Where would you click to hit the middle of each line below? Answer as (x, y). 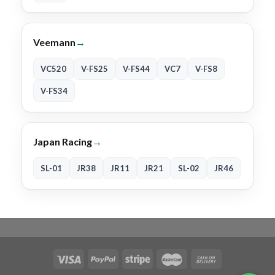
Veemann (54, 42)
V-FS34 (54, 91)
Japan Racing (63, 141)
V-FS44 (136, 68)
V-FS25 (95, 68)
